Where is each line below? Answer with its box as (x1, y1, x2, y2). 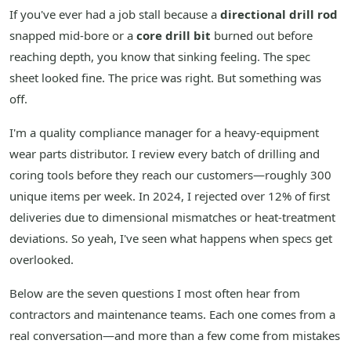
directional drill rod (220, 6, 338, 23)
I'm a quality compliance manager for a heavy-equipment (9, 125, 319, 141)
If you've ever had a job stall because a (9, 6, 220, 23)
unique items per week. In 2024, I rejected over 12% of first (9, 188, 330, 204)
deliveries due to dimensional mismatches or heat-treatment (9, 209, 335, 226)
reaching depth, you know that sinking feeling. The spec (9, 49, 310, 65)
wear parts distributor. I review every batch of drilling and (9, 146, 320, 162)
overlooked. (9, 251, 74, 268)
